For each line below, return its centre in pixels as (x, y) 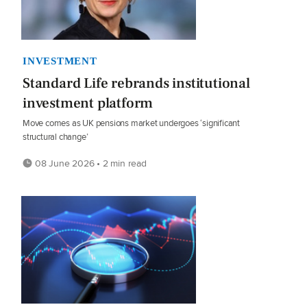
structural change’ (56, 136)
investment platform (88, 103)
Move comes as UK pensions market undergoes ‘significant (131, 123)
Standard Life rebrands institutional (136, 83)
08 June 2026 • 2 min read (89, 163)
